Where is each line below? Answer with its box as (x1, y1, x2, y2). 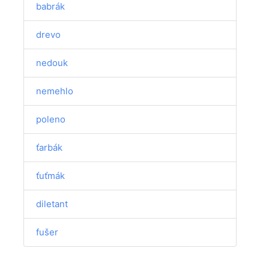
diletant (36, 198, 68, 210)
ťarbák (36, 142, 63, 153)
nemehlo (36, 85, 74, 97)
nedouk (36, 57, 68, 68)
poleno (36, 113, 66, 125)
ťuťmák (36, 170, 65, 181)
